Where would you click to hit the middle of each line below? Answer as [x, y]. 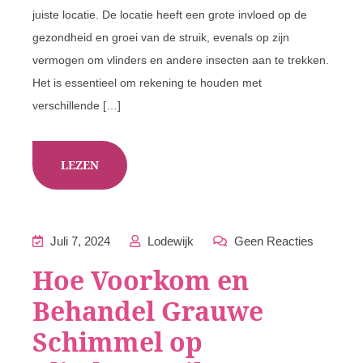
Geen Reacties [272, 241]
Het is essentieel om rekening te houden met [147, 83]
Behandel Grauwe [148, 311]
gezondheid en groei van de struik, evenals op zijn [161, 37]
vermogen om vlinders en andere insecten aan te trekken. [181, 60]
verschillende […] [77, 105]
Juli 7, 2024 [79, 241]
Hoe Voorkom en [141, 280]
